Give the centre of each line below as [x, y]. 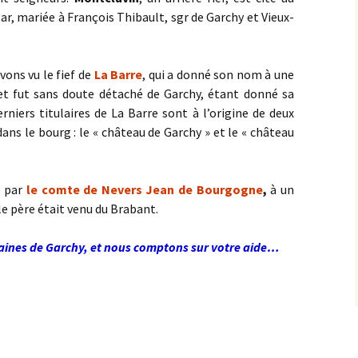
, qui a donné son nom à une [219, 74]
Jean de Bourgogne [204, 189]
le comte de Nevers [84, 189]
